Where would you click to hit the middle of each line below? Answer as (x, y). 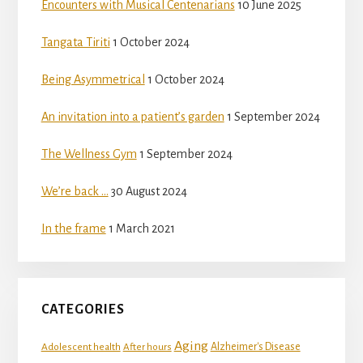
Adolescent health (81, 346)
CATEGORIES (83, 309)
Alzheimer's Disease (255, 346)
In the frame (73, 229)
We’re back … (75, 192)
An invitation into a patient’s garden (132, 117)
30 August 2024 (149, 192)
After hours (147, 347)
